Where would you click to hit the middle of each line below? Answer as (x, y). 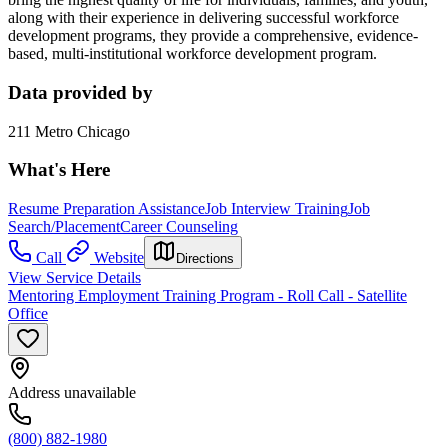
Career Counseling (179, 227)
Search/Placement (64, 227)
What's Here (59, 170)
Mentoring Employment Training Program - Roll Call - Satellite (207, 296)
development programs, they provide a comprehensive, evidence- (213, 36)
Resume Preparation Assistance (106, 209)
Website (119, 258)
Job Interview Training (276, 209)
